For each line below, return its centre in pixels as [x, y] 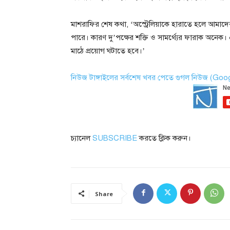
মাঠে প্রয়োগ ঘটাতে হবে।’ [108, 51]
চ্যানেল [82, 138]
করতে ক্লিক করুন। [165, 138]
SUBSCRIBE [115, 138]
